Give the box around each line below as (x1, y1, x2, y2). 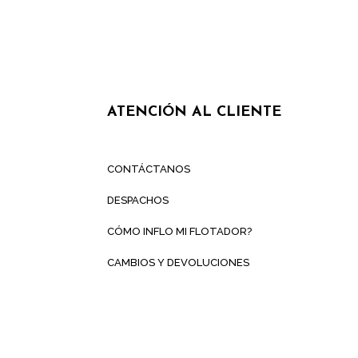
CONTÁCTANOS (107, 163, 191, 176)
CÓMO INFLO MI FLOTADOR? (107, 225, 253, 238)
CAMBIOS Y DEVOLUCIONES (107, 257, 250, 269)
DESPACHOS (107, 194, 169, 207)
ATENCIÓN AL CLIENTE (107, 105, 282, 121)
